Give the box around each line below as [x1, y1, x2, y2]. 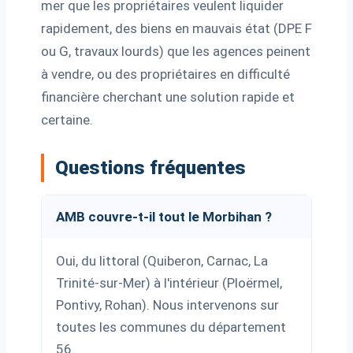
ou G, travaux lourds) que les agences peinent [41, 43, 310, 59]
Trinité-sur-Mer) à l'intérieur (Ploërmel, [56, 275, 282, 291]
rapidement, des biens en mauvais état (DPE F [41, 20, 312, 36]
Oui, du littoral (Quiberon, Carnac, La [56, 253, 268, 269]
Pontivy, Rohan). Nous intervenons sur [56, 297, 279, 313]
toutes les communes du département [56, 319, 286, 335]
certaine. [41, 112, 93, 128]
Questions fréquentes [55, 157, 246, 179]
